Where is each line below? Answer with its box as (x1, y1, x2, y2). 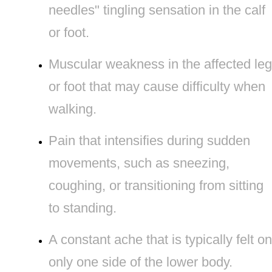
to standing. (48, 200, 117, 216)
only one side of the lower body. (48, 254, 233, 270)
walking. (48, 101, 97, 117)
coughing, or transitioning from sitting (48, 178, 263, 194)
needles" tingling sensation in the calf (48, 2, 265, 18)
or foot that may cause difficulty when (48, 79, 265, 95)
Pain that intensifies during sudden (48, 133, 250, 149)
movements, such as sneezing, (48, 155, 229, 171)
